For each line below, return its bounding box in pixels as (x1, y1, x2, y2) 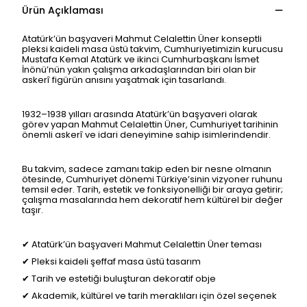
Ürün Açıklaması (22, 3, 103, 17)
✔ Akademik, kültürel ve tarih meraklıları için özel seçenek (22, 289, 277, 302)
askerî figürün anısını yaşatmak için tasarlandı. (22, 73, 226, 86)
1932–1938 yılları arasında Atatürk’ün (22, 108, 182, 121)
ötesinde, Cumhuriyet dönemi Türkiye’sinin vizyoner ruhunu (22, 173, 282, 186)
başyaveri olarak (182, 108, 258, 121)
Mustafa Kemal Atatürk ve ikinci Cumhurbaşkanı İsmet (22, 53, 259, 66)
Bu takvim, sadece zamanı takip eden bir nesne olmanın (22, 162, 271, 175)
